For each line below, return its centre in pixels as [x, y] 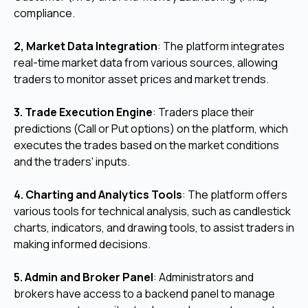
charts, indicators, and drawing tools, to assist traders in [154, 228]
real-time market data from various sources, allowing [146, 63]
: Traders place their [203, 112]
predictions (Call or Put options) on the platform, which [151, 129]
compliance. [44, 13]
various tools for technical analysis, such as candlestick [152, 211]
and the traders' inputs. [72, 162]
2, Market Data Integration [86, 46]
